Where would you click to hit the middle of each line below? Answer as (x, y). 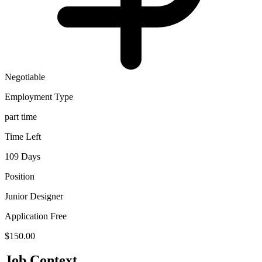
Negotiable (25, 77)
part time (21, 116)
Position (20, 176)
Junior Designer (34, 196)
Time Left (23, 136)
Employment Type (39, 96)
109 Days (23, 156)
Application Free (36, 216)
